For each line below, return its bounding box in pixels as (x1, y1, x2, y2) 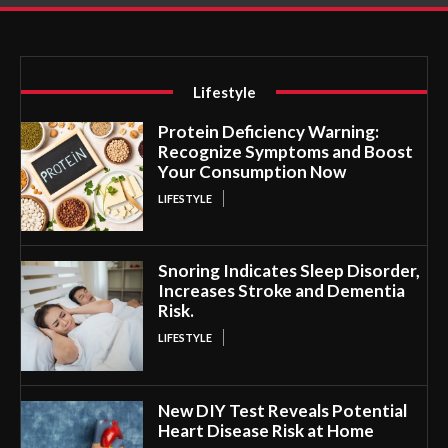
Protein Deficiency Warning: (157, 120, 379, 142)
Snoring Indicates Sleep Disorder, (157, 260, 420, 282)
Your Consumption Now (157, 160, 346, 182)
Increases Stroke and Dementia (157, 280, 405, 302)
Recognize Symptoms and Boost (157, 140, 413, 162)
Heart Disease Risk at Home (157, 419, 374, 441)
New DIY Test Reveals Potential (157, 399, 407, 421)
